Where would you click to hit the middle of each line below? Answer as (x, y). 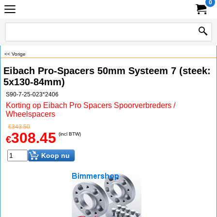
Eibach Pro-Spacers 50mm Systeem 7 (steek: (107, 71)
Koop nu (55, 155)
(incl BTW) (70, 134)
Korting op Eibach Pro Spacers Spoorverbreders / (91, 105)
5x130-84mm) (34, 82)
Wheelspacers (31, 114)
